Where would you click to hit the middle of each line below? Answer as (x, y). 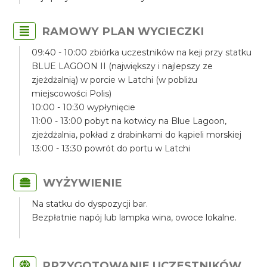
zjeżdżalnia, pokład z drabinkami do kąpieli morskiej (137, 135)
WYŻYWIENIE (83, 183)
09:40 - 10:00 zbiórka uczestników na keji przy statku (142, 52)
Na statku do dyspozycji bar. (90, 204)
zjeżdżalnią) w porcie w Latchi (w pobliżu (115, 80)
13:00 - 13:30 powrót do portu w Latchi (111, 148)
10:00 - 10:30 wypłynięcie (84, 107)
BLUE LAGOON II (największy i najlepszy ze (122, 66)
